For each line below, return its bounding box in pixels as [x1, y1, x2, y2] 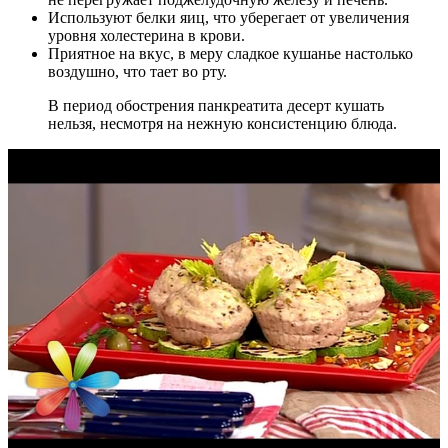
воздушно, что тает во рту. [48, 63, 227, 81]
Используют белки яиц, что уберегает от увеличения [48, 9, 409, 27]
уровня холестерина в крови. [48, 27, 245, 45]
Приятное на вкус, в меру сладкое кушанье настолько [48, 45, 413, 63]
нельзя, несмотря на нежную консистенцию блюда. [48, 115, 397, 133]
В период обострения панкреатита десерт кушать [48, 97, 384, 115]
